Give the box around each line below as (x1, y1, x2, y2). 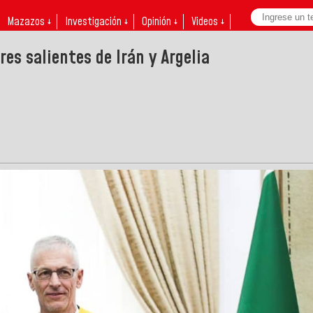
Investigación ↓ (65, 14, 128, 29)
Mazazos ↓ (7, 14, 51, 29)
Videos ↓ (191, 14, 224, 29)
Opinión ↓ (142, 14, 177, 29)
